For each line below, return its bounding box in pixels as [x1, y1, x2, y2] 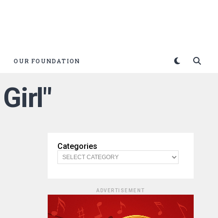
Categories [57, 142, 97, 151]
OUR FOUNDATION [14, 57, 80, 65]
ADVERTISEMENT [96, 188, 145, 193]
